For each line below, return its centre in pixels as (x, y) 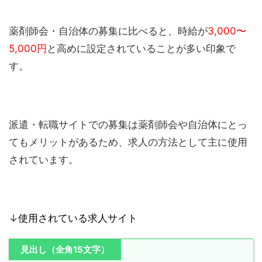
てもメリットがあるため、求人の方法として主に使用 (128, 142)
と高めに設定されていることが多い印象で (141, 48)
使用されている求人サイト (78, 218)
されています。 (44, 159)
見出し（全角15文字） (65, 249)
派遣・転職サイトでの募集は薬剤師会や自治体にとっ (128, 124)
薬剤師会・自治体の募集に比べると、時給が (108, 31)
